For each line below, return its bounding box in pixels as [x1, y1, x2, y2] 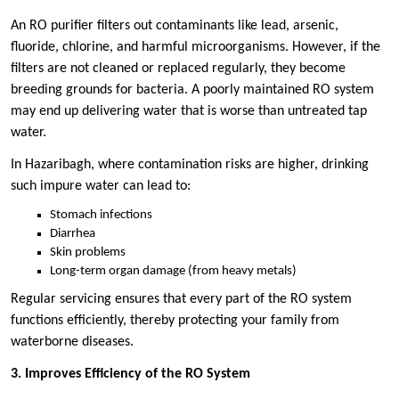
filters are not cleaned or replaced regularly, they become [11, 61, 346, 77]
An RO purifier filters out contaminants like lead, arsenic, [11, 19, 338, 34]
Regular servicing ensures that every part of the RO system [11, 291, 352, 306]
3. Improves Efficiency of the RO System [11, 366, 250, 381]
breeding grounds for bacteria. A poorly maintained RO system [11, 83, 374, 98]
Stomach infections [50, 208, 152, 223]
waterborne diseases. [11, 334, 134, 349]
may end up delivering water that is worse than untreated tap [11, 104, 367, 119]
